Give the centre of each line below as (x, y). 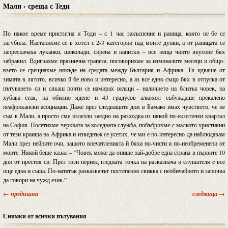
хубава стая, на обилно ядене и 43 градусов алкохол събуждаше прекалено (114, 97)
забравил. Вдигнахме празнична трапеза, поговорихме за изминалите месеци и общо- (114, 60)
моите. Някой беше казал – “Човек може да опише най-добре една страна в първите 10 (114, 152)
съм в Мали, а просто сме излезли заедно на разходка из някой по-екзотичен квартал (114, 115)
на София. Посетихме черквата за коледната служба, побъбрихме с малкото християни (114, 124)
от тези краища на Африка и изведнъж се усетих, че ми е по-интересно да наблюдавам (114, 134)
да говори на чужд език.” (35, 179)
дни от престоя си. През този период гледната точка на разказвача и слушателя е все (114, 161)
